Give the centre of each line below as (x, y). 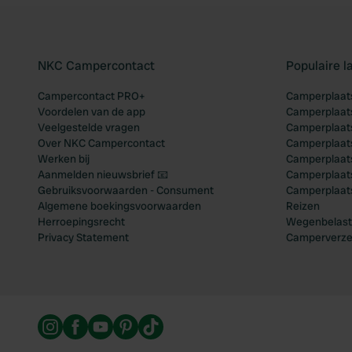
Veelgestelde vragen (89, 127)
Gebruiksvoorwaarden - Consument (126, 190)
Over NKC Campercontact (101, 143)
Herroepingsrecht (81, 222)
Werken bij (64, 159)
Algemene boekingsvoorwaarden (119, 206)
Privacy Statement (83, 237)
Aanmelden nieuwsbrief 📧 (103, 174)
